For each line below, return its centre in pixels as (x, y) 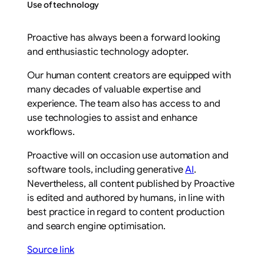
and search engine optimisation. (96, 226)
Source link (51, 250)
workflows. (51, 132)
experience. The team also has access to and (124, 103)
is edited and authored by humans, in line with (126, 198)
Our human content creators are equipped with (129, 75)
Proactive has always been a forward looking (124, 37)
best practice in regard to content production (126, 212)
